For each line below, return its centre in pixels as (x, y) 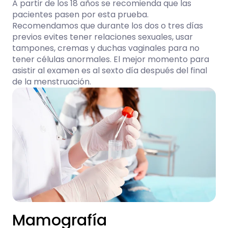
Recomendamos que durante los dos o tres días (108, 26)
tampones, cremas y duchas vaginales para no (106, 48)
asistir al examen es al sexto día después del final (110, 70)
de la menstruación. (52, 82)
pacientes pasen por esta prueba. (80, 15)
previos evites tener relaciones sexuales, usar (103, 37)
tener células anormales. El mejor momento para (111, 59)
